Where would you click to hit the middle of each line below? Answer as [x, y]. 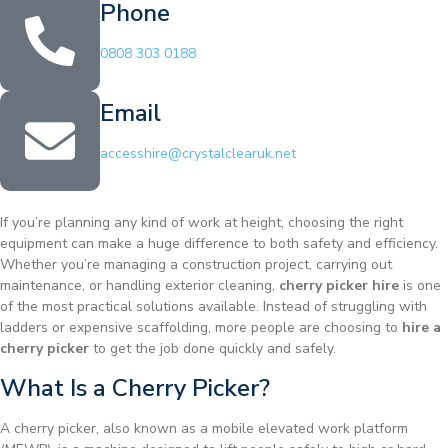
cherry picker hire [339, 286]
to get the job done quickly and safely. [212, 349]
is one [420, 286]
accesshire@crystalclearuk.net [198, 154]
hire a [421, 328]
